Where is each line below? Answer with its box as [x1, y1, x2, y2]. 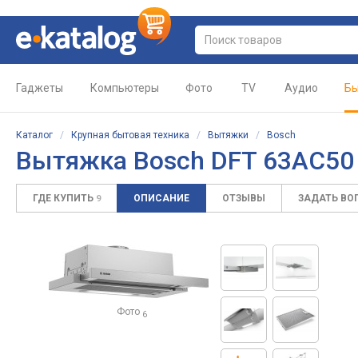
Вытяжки [208, 129, 249, 141]
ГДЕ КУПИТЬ [33, 193, 96, 204]
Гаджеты [16, 82, 63, 94]
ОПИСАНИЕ [133, 193, 189, 204]
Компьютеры [90, 82, 159, 94]
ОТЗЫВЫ [222, 193, 265, 204]
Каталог [16, 129, 53, 141]
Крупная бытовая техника [71, 129, 189, 141]
